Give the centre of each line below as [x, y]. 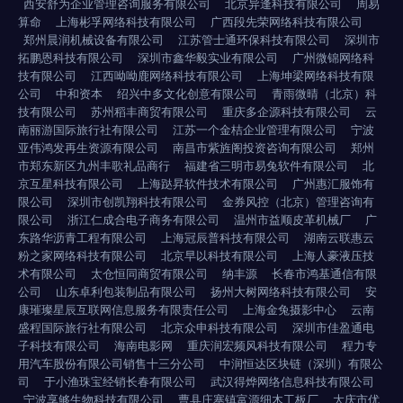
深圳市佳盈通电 [333, 327]
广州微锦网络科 [333, 58]
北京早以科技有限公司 [219, 255]
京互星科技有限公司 [71, 184]
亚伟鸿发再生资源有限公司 [88, 148]
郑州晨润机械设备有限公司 [94, 40]
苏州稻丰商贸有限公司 [149, 112]
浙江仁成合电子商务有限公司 [143, 219]
